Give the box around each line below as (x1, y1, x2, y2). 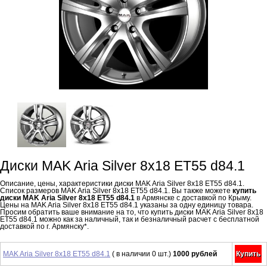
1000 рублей (173, 250, 217, 258)
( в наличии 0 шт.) (110, 250, 173, 258)
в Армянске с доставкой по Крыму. (135, 194, 252, 202)
